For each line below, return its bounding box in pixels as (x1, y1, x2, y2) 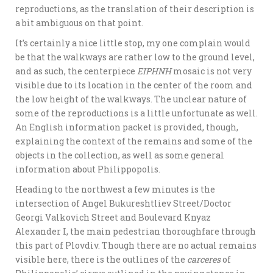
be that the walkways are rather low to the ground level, (15, 51, 255, 63)
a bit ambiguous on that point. (15, 17, 143, 29)
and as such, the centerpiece (15, 65, 137, 77)
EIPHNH (137, 65, 171, 77)
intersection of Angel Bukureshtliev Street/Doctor (15, 197, 232, 210)
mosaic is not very (171, 65, 252, 77)
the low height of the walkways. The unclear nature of (15, 93, 247, 105)
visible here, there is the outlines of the (15, 253, 187, 266)
